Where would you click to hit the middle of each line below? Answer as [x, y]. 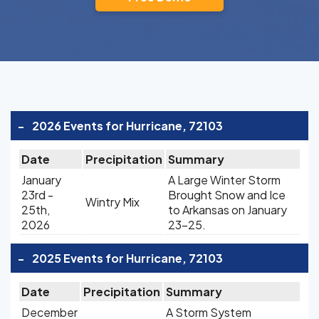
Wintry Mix [113, 202]
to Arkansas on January [228, 210]
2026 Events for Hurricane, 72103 [127, 126]
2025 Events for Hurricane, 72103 [127, 258]
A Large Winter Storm [224, 180]
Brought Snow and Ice [227, 195]
